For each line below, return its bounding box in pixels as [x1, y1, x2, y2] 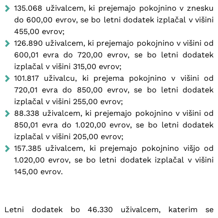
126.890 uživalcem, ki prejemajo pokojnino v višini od [14, 38, 214, 48]
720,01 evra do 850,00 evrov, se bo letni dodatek [14, 85, 214, 94]
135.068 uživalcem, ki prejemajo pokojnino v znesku [14, 3, 214, 13]
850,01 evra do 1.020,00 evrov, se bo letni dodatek [14, 120, 214, 129]
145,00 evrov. [14, 166, 63, 176]
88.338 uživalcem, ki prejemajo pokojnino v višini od [14, 108, 214, 118]
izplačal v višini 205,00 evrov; [14, 131, 124, 141]
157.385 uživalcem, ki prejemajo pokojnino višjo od [14, 143, 214, 153]
